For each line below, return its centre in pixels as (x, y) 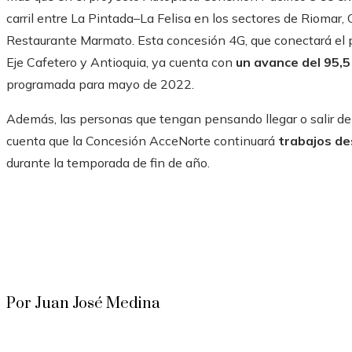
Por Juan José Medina (83, 304)
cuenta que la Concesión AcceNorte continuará (142, 141)
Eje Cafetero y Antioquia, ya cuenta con (119, 62)
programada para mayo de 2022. (100, 84)
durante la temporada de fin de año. (108, 163)
